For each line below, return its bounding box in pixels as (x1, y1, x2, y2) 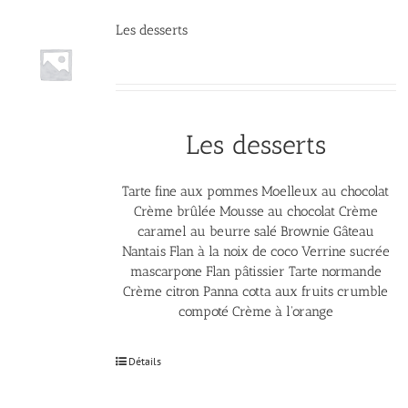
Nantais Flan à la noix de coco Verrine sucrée (121, 242, 390, 260)
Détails (127, 353, 161, 368)
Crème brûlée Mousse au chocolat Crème (133, 202, 378, 219)
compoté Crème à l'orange (178, 302, 333, 320)
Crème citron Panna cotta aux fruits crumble (123, 282, 389, 300)
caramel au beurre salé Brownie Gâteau (137, 222, 374, 240)
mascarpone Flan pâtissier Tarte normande (129, 262, 382, 280)
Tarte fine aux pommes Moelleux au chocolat (122, 182, 390, 199)
